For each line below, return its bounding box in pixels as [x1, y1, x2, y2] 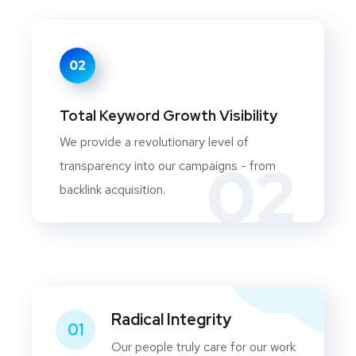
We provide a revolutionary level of [60, 133, 249, 150]
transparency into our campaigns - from [60, 157, 276, 174]
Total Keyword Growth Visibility [60, 106, 277, 125]
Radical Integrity [111, 309, 231, 330]
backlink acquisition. [60, 181, 165, 198]
